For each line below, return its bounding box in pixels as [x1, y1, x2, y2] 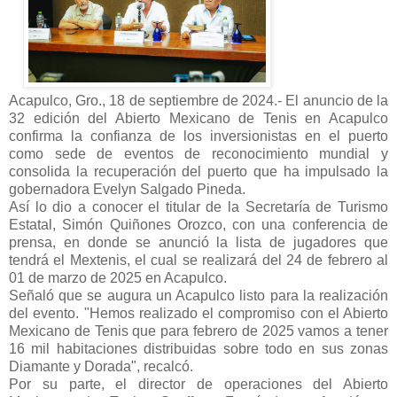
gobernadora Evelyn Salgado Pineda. [9, 181, 245, 197]
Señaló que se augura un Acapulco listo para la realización [9, 287, 388, 303]
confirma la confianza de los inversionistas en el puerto [9, 128, 388, 144]
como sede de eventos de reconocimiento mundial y [9, 145, 388, 161]
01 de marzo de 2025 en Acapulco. [9, 269, 227, 285]
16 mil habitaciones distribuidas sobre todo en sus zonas [9, 340, 388, 356]
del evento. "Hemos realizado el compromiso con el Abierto [9, 305, 388, 321]
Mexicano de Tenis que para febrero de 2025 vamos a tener [9, 323, 388, 339]
